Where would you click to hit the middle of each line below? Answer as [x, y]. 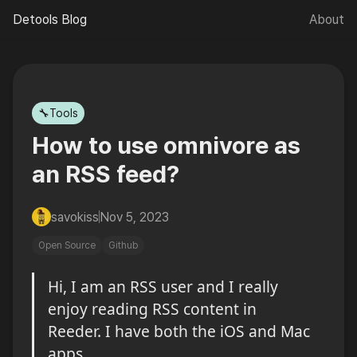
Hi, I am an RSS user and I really [163, 286]
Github [123, 245]
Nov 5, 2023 [134, 217]
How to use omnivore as [166, 145]
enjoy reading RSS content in [153, 308]
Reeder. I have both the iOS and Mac [179, 331]
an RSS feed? [106, 174]
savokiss [75, 217]
